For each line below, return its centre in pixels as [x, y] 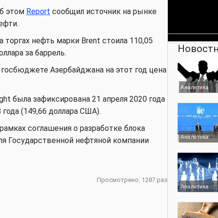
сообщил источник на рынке [103, 11]
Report [38, 11]
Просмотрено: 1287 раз [132, 180]
